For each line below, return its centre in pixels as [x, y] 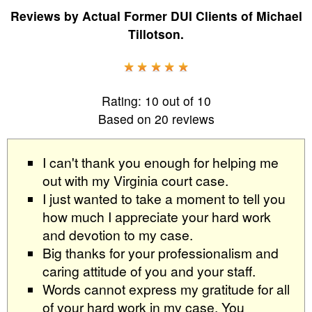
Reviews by [46, 15]
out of [178, 100]
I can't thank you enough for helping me [161, 162]
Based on [126, 118]
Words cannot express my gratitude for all [166, 288]
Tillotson [154, 33]
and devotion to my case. [118, 234]
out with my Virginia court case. [135, 180]
